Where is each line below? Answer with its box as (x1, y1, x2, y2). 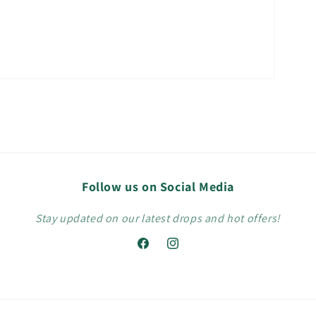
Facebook (135, 244, 180, 257)
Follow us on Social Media (82, 178, 234, 195)
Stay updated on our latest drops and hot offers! (35, 211, 281, 226)
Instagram (165, 244, 212, 257)
